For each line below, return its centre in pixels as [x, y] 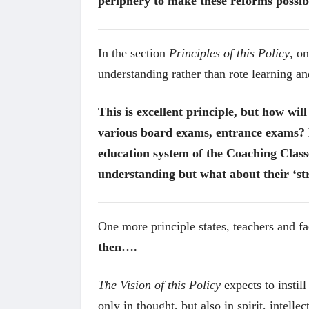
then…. [118, 247]
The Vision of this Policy [159, 285]
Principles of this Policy [229, 53]
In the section [133, 53]
